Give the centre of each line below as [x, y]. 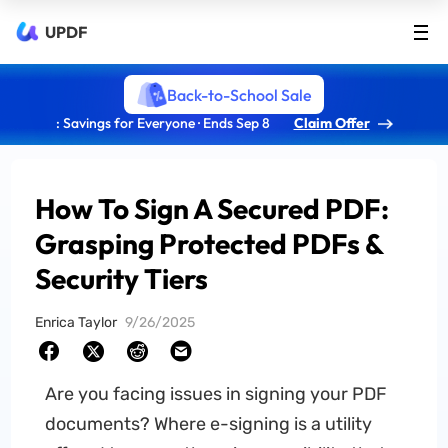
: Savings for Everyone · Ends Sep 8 [162, 123]
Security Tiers [122, 278]
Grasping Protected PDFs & [209, 243]
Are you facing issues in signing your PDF [215, 394]
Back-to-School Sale [239, 94]
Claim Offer [331, 123]
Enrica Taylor [76, 322]
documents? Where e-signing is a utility [208, 424]
